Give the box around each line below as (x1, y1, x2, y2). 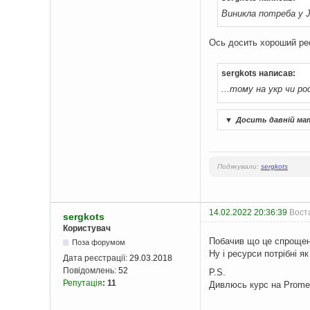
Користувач (63, 224, 111, 234)
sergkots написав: (221, 69, 295, 79)
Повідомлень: (63, 266, 118, 276)
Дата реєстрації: (63, 253, 129, 264)
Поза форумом (72, 238, 126, 247)
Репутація (63, 278, 102, 289)
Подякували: (217, 163, 261, 171)
